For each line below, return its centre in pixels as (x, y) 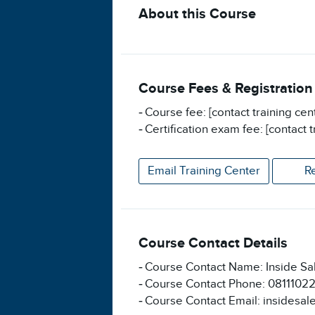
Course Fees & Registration (226, 88)
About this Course (197, 14)
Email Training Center (204, 171)
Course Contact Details (213, 243)
